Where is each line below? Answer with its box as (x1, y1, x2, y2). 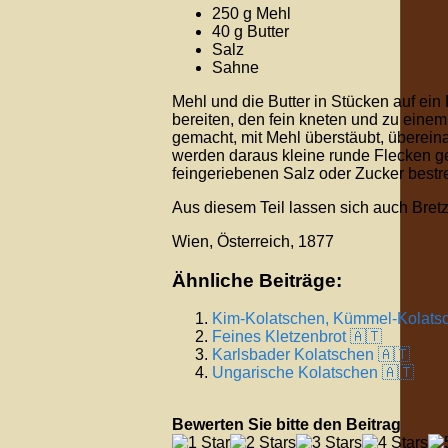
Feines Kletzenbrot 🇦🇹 (212, 328, 382, 346)
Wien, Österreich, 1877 (172, 233, 334, 250)
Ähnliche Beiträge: (172, 269, 342, 291)
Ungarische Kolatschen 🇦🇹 (212, 364, 414, 382)
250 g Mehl (212, 5, 291, 22)
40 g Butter (212, 23, 289, 40)
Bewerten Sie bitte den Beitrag (172, 416, 401, 434)
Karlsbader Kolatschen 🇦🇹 (212, 346, 410, 364)
